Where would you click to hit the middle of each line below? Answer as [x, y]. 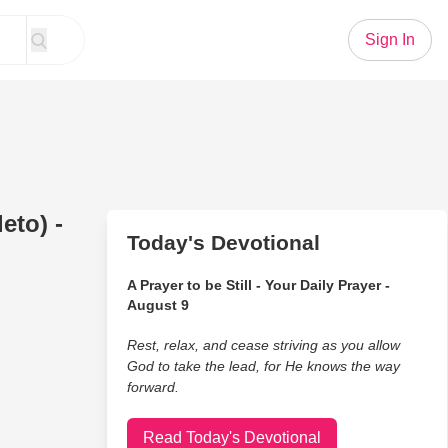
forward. [152, 387]
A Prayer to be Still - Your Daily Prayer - [258, 285]
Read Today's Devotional [231, 437]
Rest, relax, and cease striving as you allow [263, 345]
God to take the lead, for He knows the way [263, 366]
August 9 [157, 305]
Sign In [390, 39]
